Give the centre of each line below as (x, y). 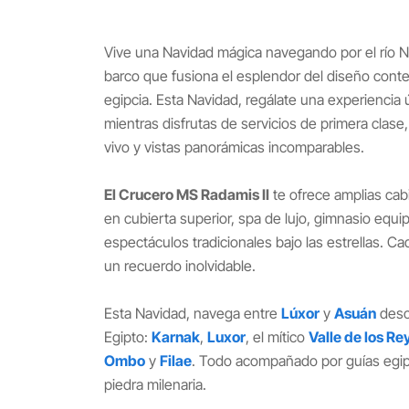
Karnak (176, 337)
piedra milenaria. (155, 384)
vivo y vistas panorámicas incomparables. (234, 147)
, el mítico (277, 337)
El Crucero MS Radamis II (187, 194)
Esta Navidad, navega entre (193, 313)
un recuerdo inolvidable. (180, 266)
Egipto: (128, 337)
